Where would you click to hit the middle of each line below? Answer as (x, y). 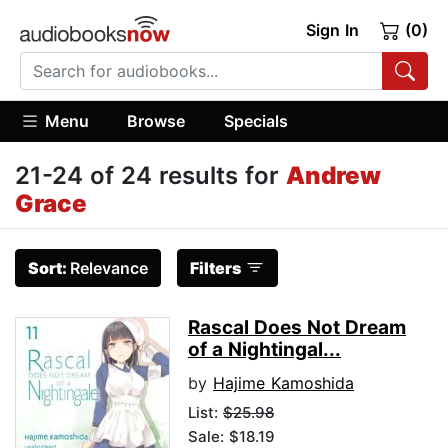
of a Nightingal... (264, 350)
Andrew (333, 176)
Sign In (332, 30)
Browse (156, 120)
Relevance (109, 268)
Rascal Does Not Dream (297, 328)
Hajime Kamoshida (283, 383)
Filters (215, 268)
